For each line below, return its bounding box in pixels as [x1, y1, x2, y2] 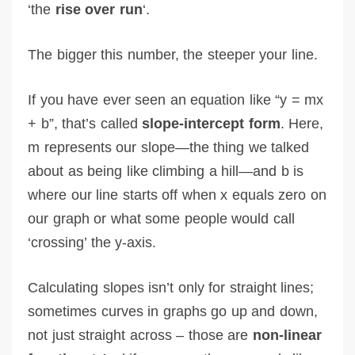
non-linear [252, 326, 322, 343]
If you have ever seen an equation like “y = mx [28, 91, 323, 108]
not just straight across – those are [28, 326, 253, 343]
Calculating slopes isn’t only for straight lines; [28, 279, 314, 296]
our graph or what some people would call [28, 210, 295, 227]
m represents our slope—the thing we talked [28, 139, 309, 155]
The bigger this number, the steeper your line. [28, 46, 318, 63]
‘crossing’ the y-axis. [28, 234, 156, 250]
